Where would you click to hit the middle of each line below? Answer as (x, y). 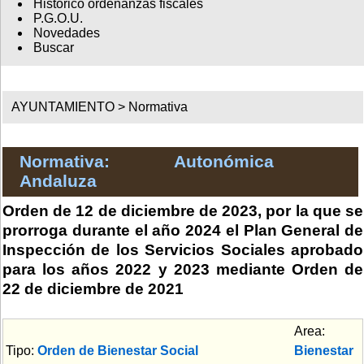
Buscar (53, 48)
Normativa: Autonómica (146, 162)
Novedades (66, 33)
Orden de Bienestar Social (118, 350)
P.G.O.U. (58, 19)
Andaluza (58, 181)
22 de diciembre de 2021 (93, 288)
